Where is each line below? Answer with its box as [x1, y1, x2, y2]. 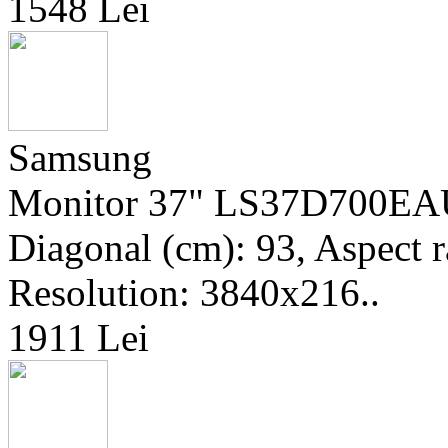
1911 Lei [8, 316, 149, 359]
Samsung [8, 136, 152, 179]
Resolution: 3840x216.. [8, 271, 380, 314]
